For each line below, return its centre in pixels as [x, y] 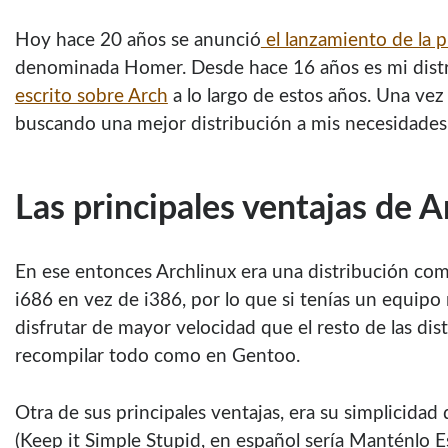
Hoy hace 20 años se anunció [137, 40]
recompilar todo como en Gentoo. [157, 357]
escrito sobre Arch [91, 96]
